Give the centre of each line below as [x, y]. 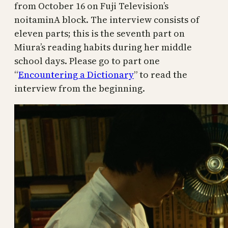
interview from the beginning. [80, 88]
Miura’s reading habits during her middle [103, 47]
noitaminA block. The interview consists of [107, 20]
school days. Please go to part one [87, 61]
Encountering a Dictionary [76, 75]
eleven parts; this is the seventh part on [99, 33]
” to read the [161, 75]
